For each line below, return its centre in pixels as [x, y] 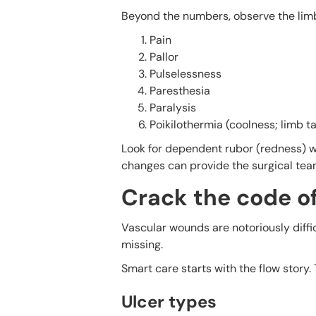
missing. [142, 244]
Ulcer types [169, 301]
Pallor [164, 56]
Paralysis [173, 107]
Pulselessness [186, 73]
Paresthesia [180, 90]
